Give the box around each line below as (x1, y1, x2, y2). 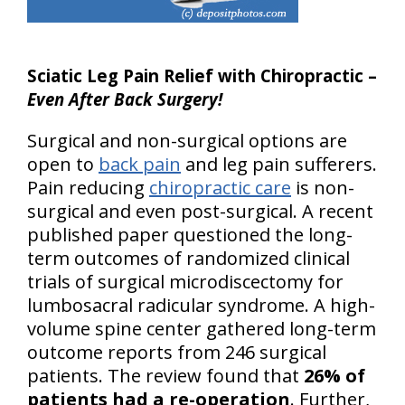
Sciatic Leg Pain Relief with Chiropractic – (27, 64, 377, 88)
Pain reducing (27, 175, 149, 201)
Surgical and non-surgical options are (27, 128, 347, 154)
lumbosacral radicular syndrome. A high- (27, 293, 375, 318)
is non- (291, 175, 354, 201)
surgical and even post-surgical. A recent (27, 199, 373, 224)
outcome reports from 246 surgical (27, 340, 326, 365)
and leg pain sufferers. (181, 152, 377, 177)
